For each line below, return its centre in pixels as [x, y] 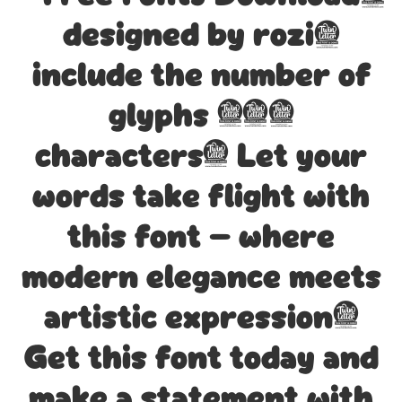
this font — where [201, 238]
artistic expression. [201, 319]
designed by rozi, [201, 36]
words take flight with [201, 198]
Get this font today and [201, 359]
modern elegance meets [201, 279]
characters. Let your [201, 157]
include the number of [201, 77]
